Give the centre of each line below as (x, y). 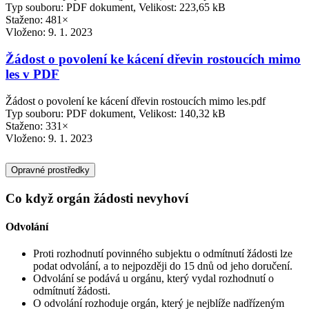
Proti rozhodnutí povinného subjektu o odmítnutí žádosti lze (163, 254)
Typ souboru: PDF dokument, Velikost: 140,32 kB (116, 113)
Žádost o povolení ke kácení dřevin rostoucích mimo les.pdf (136, 101)
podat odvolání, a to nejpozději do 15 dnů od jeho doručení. (163, 266)
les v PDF (32, 74)
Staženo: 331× (37, 126)
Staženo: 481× (37, 20)
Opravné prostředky (50, 170)
